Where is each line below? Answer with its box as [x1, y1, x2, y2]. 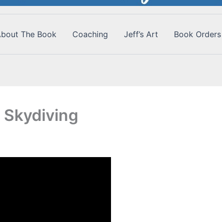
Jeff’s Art [124, 29, 158, 39]
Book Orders [174, 29, 221, 39]
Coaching [72, 29, 108, 39]
